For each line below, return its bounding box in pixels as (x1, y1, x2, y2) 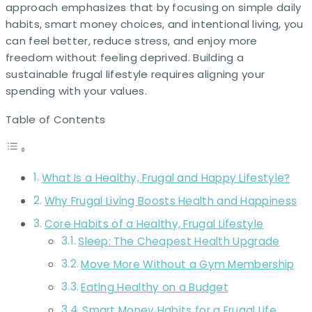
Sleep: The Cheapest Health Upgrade (78, 234, 280, 249)
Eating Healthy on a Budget (81, 280, 229, 295)
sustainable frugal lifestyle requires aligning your (6, 67, 265, 81)
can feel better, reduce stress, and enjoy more (6, 33, 258, 48)
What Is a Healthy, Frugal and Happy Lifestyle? (41, 171, 290, 185)
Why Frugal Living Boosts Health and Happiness (44, 194, 297, 208)
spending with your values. (6, 84, 147, 98)
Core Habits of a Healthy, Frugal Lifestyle (44, 217, 264, 231)
